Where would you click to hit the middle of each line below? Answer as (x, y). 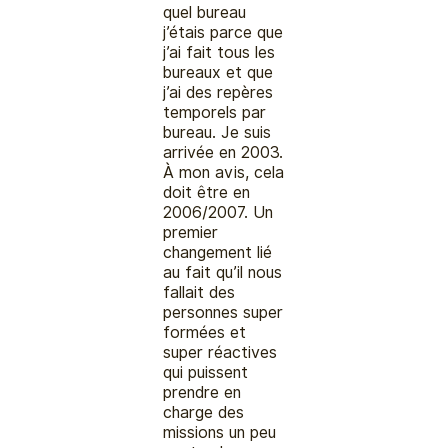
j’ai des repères (218, 92)
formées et (205, 332)
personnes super (223, 312)
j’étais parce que (223, 32)
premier (191, 232)
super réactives (220, 352)
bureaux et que (218, 72)
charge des (204, 412)
